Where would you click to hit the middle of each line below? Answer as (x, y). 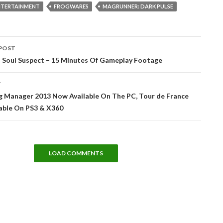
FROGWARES (71, 6)
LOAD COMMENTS (76, 153)
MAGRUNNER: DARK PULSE (138, 6)
